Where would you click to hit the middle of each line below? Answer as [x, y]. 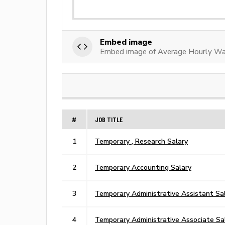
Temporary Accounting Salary [143, 167]
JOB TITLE [109, 119]
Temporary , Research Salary [141, 141]
